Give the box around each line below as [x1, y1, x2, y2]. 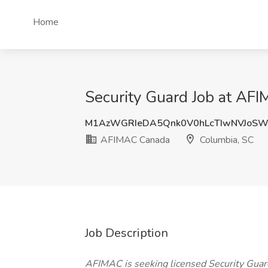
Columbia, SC [197, 133, 254, 147]
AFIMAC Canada [98, 133, 170, 147]
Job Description [85, 225, 168, 241]
